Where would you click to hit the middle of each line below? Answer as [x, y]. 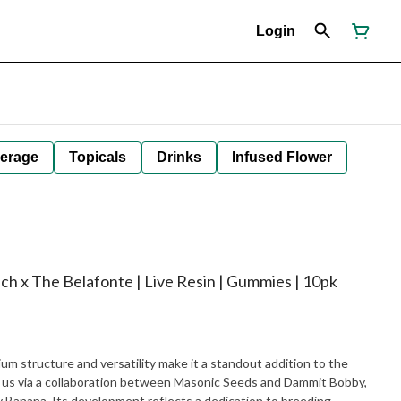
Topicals [98, 157]
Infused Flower [282, 157]
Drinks [179, 157]
